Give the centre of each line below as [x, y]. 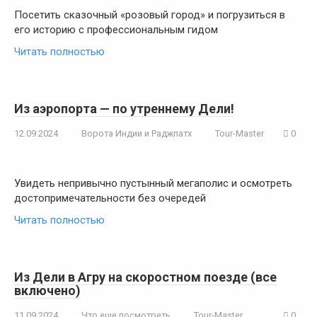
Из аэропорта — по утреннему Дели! [124, 109]
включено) [47, 290]
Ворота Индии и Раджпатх [137, 133]
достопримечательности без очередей [110, 198]
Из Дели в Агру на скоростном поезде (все [145, 277]
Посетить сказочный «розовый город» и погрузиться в [150, 15]
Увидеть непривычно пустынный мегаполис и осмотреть [153, 183]
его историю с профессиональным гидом [116, 30]
